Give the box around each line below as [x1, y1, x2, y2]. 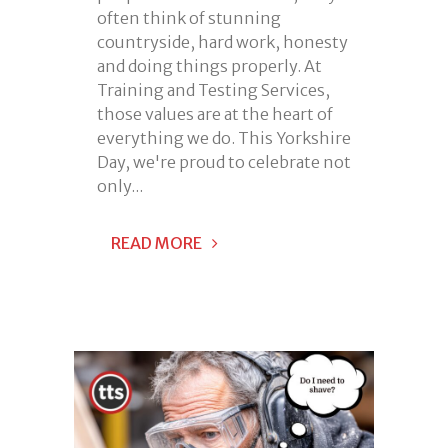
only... [97, 175, 143, 196]
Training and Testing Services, [97, 79, 330, 100]
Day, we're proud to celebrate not [97, 151, 351, 172]
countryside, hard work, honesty [97, 31, 348, 52]
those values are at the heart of [97, 103, 333, 124]
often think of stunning [97, 7, 281, 28]
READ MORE [111, 232, 202, 253]
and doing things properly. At [97, 55, 322, 76]
